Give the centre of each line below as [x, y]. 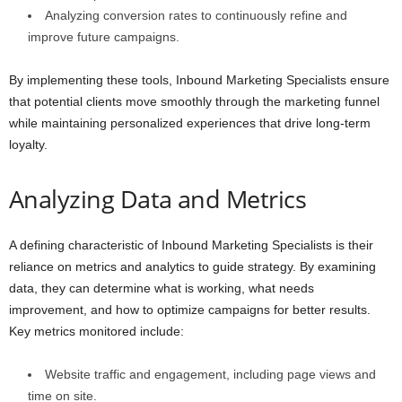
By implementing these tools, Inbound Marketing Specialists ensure [199, 80]
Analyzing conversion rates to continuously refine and [196, 16]
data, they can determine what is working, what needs [162, 288]
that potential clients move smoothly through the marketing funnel [194, 102]
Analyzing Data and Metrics [157, 199]
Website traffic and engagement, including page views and [210, 375]
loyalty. [28, 145]
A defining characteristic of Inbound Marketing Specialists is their [191, 245]
